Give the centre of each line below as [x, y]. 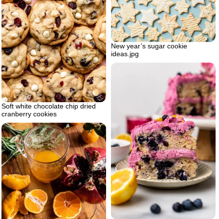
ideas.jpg [125, 54]
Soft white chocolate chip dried [49, 106]
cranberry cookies [29, 114]
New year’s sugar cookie [149, 46]
